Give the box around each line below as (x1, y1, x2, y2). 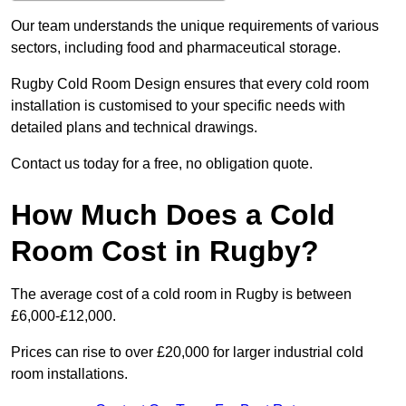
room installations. (11, 366, 128, 382)
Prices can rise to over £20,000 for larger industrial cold (11, 344, 363, 361)
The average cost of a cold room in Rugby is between (11, 286, 352, 303)
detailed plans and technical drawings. (11, 120, 257, 136)
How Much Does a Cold (11, 198, 335, 232)
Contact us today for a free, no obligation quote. (11, 156, 313, 172)
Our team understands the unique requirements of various (11, 18, 379, 34)
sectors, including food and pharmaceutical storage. (11, 40, 341, 56)
